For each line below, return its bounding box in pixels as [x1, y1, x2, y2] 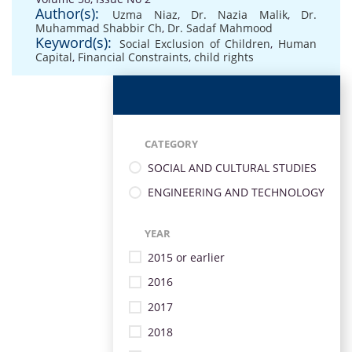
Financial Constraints [78, 49, 189, 64]
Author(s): [35, 4, 99, 23]
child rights [194, 49, 254, 64]
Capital [35, 49, 72, 64]
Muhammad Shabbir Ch [35, 20, 162, 35]
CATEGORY [145, 137, 198, 151]
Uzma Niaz [112, 7, 178, 22]
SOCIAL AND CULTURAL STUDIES [148, 159, 317, 175]
